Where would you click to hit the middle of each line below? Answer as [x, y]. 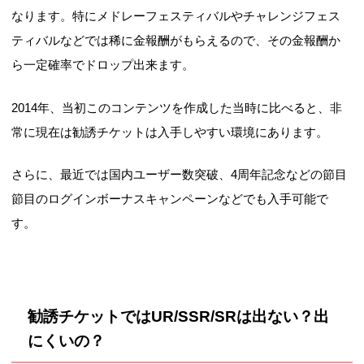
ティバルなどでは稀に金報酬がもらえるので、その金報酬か [176, 41]
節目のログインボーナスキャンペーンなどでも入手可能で [170, 199]
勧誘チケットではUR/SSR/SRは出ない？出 [178, 317]
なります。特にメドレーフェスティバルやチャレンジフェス [176, 16]
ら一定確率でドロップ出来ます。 [103, 65]
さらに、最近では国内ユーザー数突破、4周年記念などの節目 [180, 175]
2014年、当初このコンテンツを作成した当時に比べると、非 [177, 107]
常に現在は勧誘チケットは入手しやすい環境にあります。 [170, 132]
